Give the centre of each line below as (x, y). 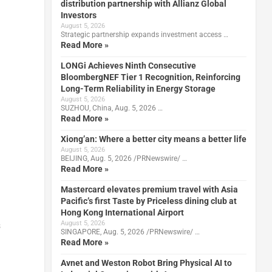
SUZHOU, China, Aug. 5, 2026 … (111, 108)
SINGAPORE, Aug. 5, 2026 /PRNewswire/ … (130, 232)
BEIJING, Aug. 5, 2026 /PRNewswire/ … (124, 158)
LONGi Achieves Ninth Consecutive (128, 65)
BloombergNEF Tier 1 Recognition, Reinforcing (150, 77)
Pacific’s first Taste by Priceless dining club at (148, 201)
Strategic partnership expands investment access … (144, 34)
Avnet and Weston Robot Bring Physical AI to (146, 263)
